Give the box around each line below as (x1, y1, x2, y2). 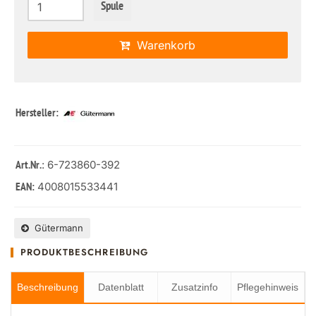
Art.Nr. (16, 159, 42, 173)
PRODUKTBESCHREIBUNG (20, 245, 148, 259)
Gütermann (29, 222, 83, 233)
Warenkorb (130, 38, 196, 52)
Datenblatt (98, 281, 144, 293)
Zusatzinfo (171, 281, 218, 293)
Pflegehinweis (237, 281, 298, 293)
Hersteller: (16, 107, 61, 121)
